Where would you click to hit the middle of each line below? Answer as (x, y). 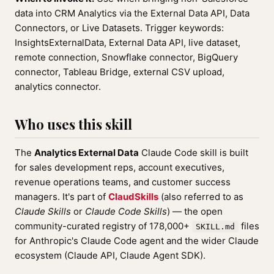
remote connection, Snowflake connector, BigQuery (126, 57)
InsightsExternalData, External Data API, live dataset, (128, 43)
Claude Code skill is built (194, 153)
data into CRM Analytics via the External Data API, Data (132, 13)
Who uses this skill (73, 124)
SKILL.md (215, 227)
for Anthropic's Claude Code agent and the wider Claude (137, 241)
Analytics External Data (87, 153)
